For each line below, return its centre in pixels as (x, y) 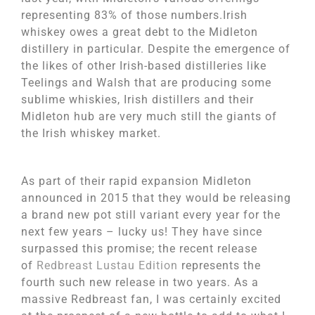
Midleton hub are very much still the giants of (149, 116)
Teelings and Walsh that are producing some (146, 83)
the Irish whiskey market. (91, 133)
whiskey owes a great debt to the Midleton (140, 32)
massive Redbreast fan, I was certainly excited (151, 299)
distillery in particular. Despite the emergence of (156, 49)
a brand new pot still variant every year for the (151, 215)
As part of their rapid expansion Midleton (136, 181)
